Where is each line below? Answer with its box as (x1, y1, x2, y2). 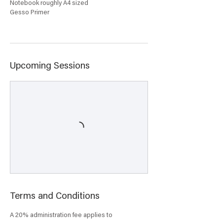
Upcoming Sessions (10, 61, 90, 72)
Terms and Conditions (10, 191, 100, 202)
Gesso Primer (10, 9, 49, 17)
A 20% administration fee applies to (10, 212, 112, 220)
